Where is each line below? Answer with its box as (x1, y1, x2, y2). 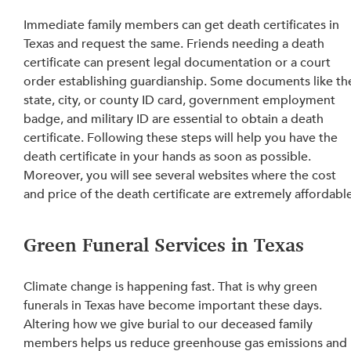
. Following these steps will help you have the (81, 128, 342, 147)
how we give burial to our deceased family (73, 315, 317, 333)
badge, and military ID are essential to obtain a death (24, 110, 327, 128)
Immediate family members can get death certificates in (24, 16, 343, 34)
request (81, 34, 126, 52)
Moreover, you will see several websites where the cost (24, 166, 340, 184)
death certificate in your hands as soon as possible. (24, 147, 315, 165)
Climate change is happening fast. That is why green (24, 277, 321, 295)
